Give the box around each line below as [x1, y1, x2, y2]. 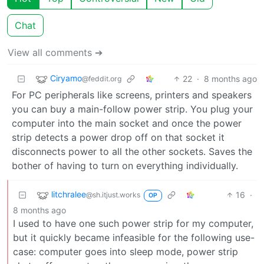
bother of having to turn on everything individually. [12, 159, 238, 171]
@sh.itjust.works [86, 190, 140, 199]
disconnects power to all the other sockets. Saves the [12, 145, 252, 157]
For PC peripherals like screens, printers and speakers [12, 88, 252, 101]
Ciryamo [50, 72, 82, 83]
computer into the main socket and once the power [12, 117, 242, 129]
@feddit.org [82, 74, 121, 83]
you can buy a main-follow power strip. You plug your [12, 103, 253, 115]
